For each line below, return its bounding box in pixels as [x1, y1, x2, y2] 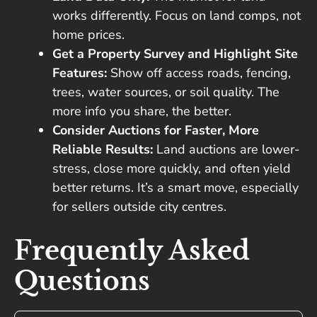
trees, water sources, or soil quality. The [52, 83, 279, 101]
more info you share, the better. [52, 103, 231, 120]
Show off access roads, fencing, [107, 64, 291, 82]
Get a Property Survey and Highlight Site [52, 45, 298, 63]
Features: [52, 64, 107, 82]
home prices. [52, 26, 125, 44]
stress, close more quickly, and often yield [52, 160, 291, 178]
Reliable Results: [52, 141, 153, 158]
